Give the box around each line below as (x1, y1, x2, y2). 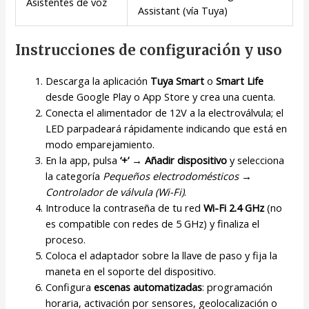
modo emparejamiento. (46, 137, 155, 151)
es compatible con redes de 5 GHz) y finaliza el (46, 216, 260, 230)
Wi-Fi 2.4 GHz (203, 200, 265, 215)
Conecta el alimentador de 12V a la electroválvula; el (46, 105, 284, 119)
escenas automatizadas (94, 279, 203, 294)
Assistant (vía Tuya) (138, 3, 228, 17)
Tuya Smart (150, 73, 205, 88)
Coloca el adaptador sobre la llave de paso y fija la (46, 248, 278, 262)
